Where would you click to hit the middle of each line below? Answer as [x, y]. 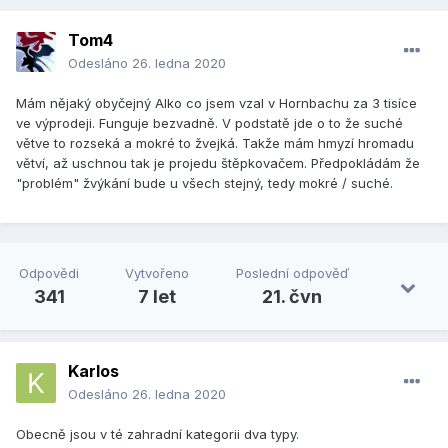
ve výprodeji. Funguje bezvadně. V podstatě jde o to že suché [209, 123]
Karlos [93, 371]
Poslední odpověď [292, 273]
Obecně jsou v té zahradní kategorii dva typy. [157, 434]
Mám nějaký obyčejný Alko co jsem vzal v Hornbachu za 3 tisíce [216, 103]
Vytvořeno [157, 273]
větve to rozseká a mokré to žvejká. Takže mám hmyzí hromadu [215, 143]
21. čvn [292, 297]
